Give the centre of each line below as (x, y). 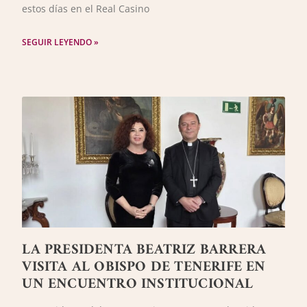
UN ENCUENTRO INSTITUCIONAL (138, 284)
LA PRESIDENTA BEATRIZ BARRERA (144, 250)
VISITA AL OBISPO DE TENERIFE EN (144, 267)
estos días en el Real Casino (86, 8)
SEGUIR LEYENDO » (61, 42)
